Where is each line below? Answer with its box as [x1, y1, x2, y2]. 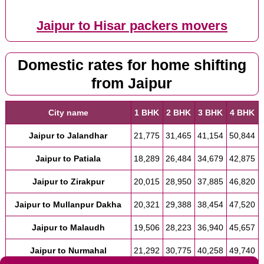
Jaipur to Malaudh [31, 223, 105, 233]
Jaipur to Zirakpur [32, 177, 104, 187]
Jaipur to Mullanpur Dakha [15, 200, 122, 210]
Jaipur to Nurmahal [29, 246, 107, 256]
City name [48, 108, 88, 118]
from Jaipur [91, 75, 173, 91]
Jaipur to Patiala [35, 154, 101, 164]
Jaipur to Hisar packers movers [36, 18, 227, 33]
